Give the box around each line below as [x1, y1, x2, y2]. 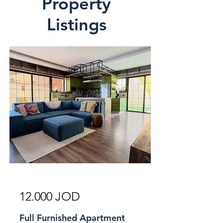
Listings [46, 14, 107, 35]
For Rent [111, 167, 135, 175]
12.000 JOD [19, 189, 80, 204]
